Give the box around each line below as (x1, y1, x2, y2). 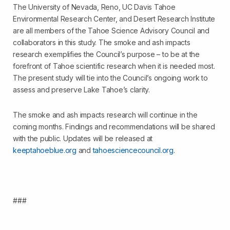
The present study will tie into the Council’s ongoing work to (13, 73, 208, 82)
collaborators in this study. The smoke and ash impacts (13, 38, 190, 47)
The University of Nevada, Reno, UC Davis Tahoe (13, 3, 176, 11)
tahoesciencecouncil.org (92, 146, 174, 155)
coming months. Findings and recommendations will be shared (13, 122, 215, 131)
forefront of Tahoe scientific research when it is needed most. (13, 62, 215, 70)
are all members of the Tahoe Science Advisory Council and (13, 26, 209, 35)
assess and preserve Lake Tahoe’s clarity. (13, 85, 150, 94)
